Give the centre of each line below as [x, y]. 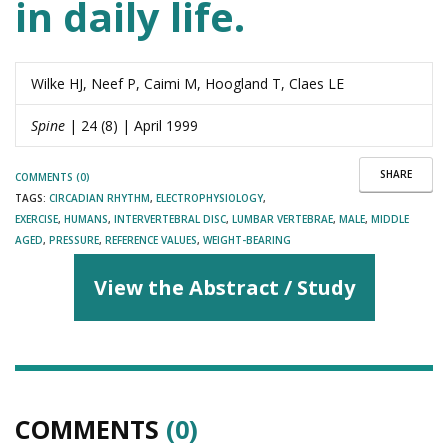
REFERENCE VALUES [151, 239]
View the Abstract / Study [224, 287]
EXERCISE [36, 218]
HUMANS [86, 218]
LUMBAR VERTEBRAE [282, 218]
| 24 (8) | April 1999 [131, 125]
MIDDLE [390, 218]
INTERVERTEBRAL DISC [170, 218]
